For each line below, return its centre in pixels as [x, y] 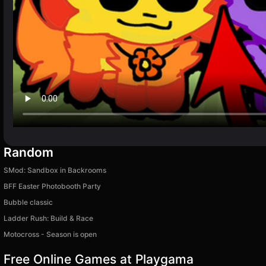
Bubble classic [28, 202]
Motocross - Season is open [50, 234]
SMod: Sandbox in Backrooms [55, 170]
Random [28, 152]
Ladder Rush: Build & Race [48, 218]
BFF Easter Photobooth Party [52, 186]
